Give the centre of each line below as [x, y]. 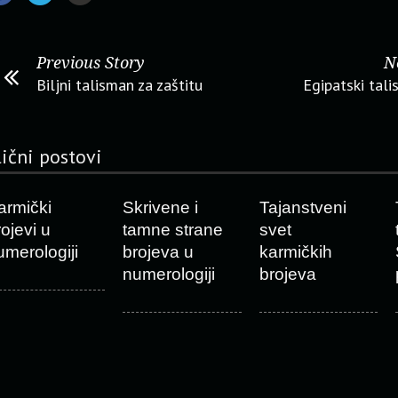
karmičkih [295, 252]
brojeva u [158, 252]
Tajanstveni [302, 207]
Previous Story [91, 63]
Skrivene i [160, 207]
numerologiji [168, 274]
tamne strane [172, 230]
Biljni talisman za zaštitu [119, 85]
